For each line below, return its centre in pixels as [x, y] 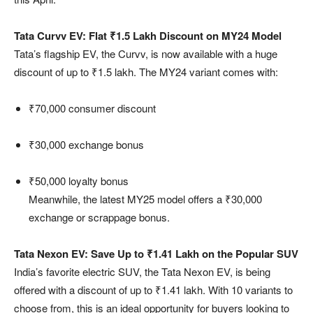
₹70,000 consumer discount [92, 108]
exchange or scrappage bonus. [99, 217]
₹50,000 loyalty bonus [79, 180]
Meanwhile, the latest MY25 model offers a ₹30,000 [145, 198]
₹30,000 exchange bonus [86, 144]
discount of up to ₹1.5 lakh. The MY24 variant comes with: [146, 71]
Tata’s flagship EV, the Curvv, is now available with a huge [146, 53]
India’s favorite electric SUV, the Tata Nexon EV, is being [142, 271]
